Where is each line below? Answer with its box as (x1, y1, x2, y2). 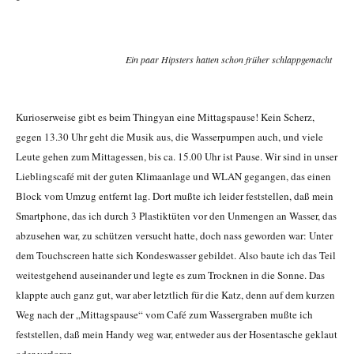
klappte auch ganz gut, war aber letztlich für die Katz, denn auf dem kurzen (16, 288, 335, 303)
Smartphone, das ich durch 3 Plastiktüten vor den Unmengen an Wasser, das (16, 209, 337, 224)
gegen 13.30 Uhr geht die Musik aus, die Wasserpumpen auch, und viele (16, 130, 323, 145)
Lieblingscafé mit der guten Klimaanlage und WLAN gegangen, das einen (16, 169, 331, 184)
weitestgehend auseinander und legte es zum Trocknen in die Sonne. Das (16, 268, 325, 283)
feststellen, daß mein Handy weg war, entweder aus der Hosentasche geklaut (16, 327, 337, 342)
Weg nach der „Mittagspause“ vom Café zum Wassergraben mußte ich (16, 307, 313, 322)
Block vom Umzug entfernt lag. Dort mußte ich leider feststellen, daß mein (16, 189, 333, 204)
